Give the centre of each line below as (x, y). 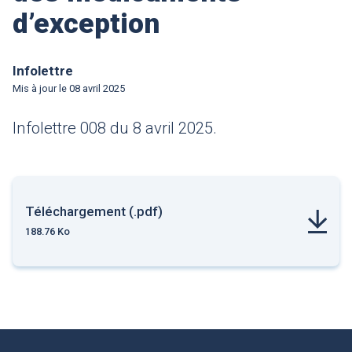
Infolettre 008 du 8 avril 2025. (115, 128)
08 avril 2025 (96, 89)
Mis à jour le (40, 89)
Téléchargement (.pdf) (94, 212)
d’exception (86, 24)
